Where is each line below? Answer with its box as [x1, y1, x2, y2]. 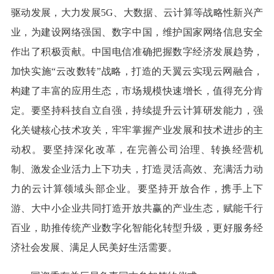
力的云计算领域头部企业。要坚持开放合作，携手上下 [10, 183, 264, 194]
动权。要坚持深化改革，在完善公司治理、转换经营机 [10, 144, 264, 155]
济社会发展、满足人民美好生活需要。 [10, 242, 177, 253]
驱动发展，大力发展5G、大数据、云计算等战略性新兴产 [10, 7, 264, 18]
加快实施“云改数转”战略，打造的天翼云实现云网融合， [10, 65, 264, 76]
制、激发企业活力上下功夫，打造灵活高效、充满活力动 [10, 163, 264, 174]
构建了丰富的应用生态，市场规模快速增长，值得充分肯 [10, 85, 264, 96]
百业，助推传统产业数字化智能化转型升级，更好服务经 [10, 222, 264, 233]
